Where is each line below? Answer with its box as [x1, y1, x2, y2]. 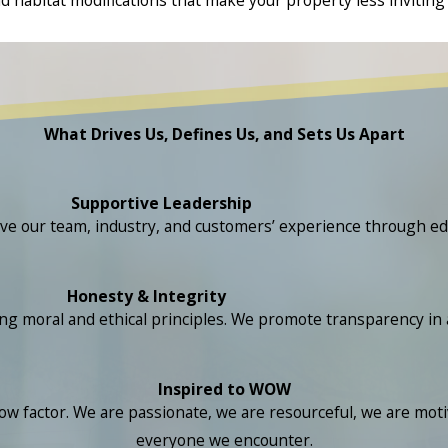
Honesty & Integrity [67, 285, 226, 308]
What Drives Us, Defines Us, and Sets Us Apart [43, 122, 405, 145]
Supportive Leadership [71, 192, 252, 215]
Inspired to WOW [157, 377, 291, 400]
